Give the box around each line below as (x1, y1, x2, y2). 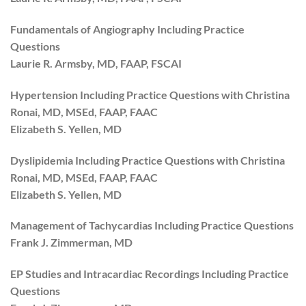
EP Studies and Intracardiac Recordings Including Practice (10, 267, 289, 281)
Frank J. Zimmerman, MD (10, 236, 133, 249)
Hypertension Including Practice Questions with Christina (10, 87, 290, 101)
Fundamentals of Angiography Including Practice (10, 22, 245, 36)
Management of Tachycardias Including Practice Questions (10, 219, 294, 232)
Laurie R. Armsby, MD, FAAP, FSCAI (10, 56, 182, 70)
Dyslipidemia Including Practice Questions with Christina (10, 153, 285, 167)
